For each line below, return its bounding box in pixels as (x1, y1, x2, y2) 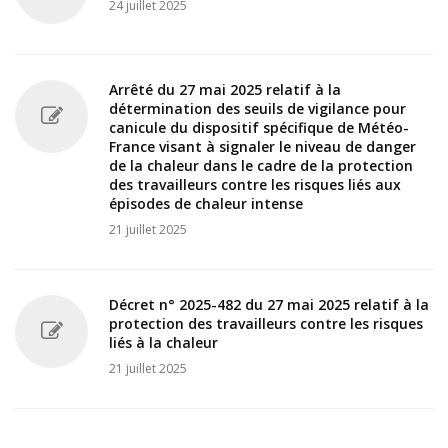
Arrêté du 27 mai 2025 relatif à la (109, 79, 341, 99)
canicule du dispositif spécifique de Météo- (109, 117, 409, 137)
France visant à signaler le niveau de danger (109, 136, 416, 156)
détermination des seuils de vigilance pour (109, 98, 406, 118)
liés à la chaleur (109, 332, 218, 352)
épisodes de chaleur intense (109, 193, 303, 213)
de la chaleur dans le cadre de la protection (109, 155, 413, 175)
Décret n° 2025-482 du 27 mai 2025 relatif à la (109, 294, 429, 314)
